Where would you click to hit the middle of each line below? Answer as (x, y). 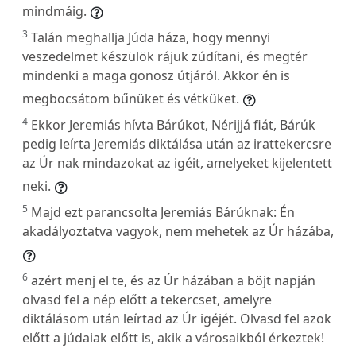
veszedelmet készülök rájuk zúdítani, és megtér (165, 56)
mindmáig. (54, 11)
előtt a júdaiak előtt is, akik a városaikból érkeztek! (173, 337)
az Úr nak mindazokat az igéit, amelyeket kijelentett (177, 163)
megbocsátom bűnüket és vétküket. (131, 98)
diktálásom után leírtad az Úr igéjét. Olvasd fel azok (177, 318)
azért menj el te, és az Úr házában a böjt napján (173, 280)
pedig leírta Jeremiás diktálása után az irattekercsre (177, 143)
